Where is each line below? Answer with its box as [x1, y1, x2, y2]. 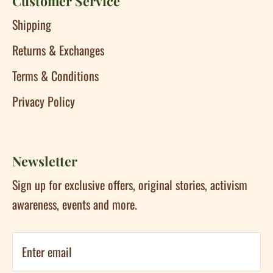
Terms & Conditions [12, 66, 99, 85]
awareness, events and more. [12, 194, 137, 213]
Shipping [12, 15, 51, 34]
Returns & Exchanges [12, 40, 104, 59]
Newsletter [12, 152, 77, 169]
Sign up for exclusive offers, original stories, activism [12, 175, 247, 194]
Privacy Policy [12, 91, 75, 110]
